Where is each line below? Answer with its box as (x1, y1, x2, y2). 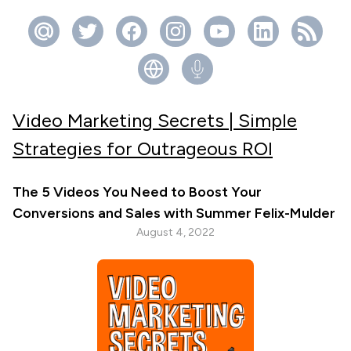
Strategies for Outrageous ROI (13, 137, 273, 160)
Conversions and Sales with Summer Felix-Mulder (13, 204, 335, 222)
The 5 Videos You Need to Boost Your (13, 183, 262, 201)
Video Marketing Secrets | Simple (13, 109, 297, 132)
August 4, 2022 (136, 226, 215, 239)
